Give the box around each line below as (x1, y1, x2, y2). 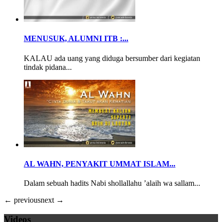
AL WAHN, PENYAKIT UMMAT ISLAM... (24, 159, 175, 168)
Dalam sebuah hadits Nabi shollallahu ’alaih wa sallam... (24, 179, 200, 188)
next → (41, 196, 64, 205)
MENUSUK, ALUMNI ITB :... (24, 34, 128, 43)
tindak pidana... (24, 62, 72, 71)
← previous (4, 196, 41, 205)
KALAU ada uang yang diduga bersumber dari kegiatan (24, 54, 200, 62)
